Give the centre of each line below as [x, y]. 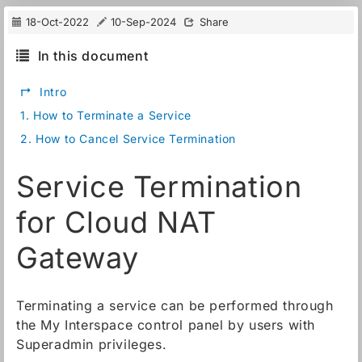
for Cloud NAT [116, 222]
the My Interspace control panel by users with [166, 325]
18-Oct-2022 [57, 22]
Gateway [78, 258]
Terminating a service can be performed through [175, 305]
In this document [93, 56]
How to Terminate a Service [112, 115]
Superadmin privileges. [92, 344]
